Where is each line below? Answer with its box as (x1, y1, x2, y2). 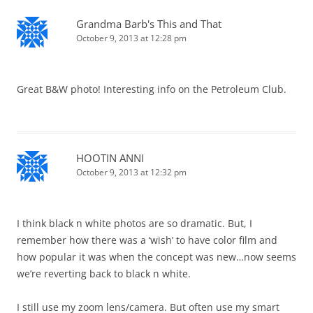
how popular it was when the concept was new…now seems (17, 249, 296, 263)
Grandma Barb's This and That (76, 16, 221, 31)
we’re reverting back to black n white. (17, 266, 191, 280)
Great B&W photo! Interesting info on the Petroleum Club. (17, 82, 286, 96)
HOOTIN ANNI (76, 150, 144, 165)
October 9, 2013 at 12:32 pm (76, 166, 187, 178)
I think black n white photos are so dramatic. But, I (17, 216, 252, 230)
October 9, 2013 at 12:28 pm (76, 31, 187, 44)
